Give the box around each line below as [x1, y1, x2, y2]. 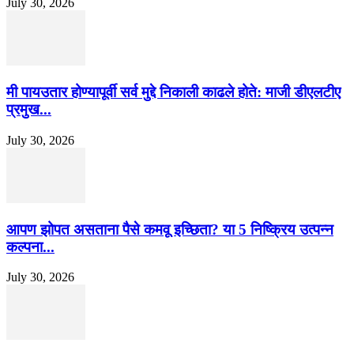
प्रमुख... [6, 101, 51, 119]
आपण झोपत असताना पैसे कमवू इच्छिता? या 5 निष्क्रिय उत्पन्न [6, 220, 333, 238]
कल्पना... [6, 238, 55, 255]
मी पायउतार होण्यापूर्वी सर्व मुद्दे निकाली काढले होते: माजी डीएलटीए [6, 84, 341, 101]
